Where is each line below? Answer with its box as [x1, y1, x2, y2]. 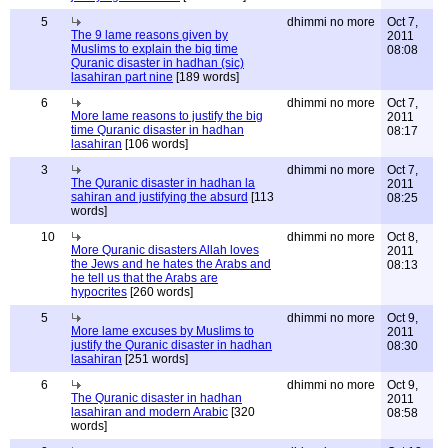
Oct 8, [387, 230, 418, 244]
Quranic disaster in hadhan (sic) [71, 56, 244, 70]
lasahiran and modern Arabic [71, 405, 228, 419]
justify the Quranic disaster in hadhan [71, 338, 272, 352]
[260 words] [127, 285, 193, 299]
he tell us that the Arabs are [71, 271, 218, 285]
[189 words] [173, 70, 239, 84]
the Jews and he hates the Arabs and [71, 257, 271, 271]
